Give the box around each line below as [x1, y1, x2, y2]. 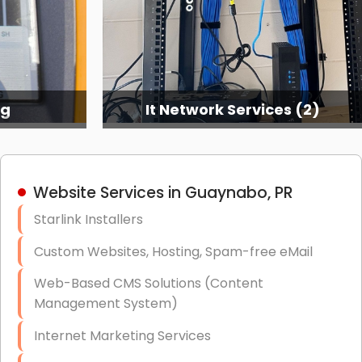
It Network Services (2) [145, 99, 320, 120]
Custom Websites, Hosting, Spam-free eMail [33, 242, 313, 261]
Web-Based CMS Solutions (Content [33, 274, 263, 293]
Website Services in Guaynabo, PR [32, 181, 293, 204]
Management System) [33, 294, 178, 314]
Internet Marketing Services [33, 326, 211, 346]
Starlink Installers [33, 209, 143, 229]
